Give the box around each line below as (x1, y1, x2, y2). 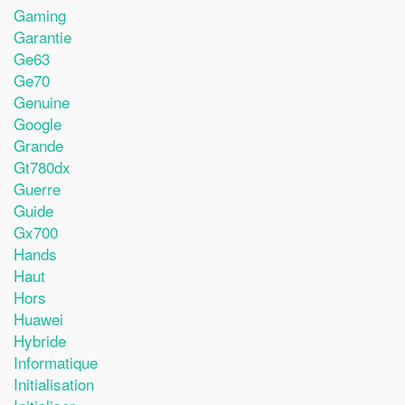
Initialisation (14, 372, 94, 395)
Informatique (14, 350, 98, 373)
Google (14, 111, 61, 135)
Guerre (14, 176, 61, 200)
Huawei (14, 306, 63, 330)
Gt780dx (14, 155, 71, 178)
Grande (14, 133, 63, 156)
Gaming (14, 3, 66, 26)
